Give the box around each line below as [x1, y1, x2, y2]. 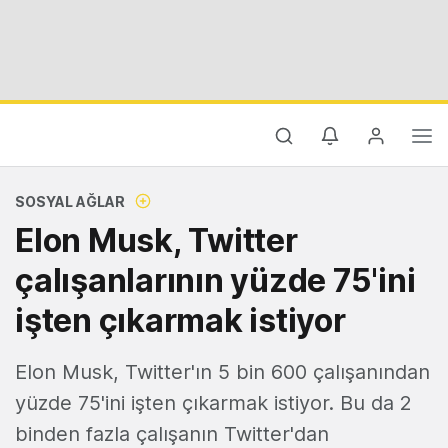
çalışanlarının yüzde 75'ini [15, 261, 416, 300]
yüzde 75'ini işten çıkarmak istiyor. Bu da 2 [15, 391, 411, 415]
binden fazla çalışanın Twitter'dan [15, 422, 329, 446]
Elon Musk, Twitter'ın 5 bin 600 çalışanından [15, 360, 430, 384]
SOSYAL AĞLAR [15, 193, 125, 210]
